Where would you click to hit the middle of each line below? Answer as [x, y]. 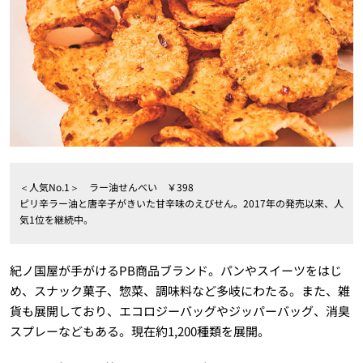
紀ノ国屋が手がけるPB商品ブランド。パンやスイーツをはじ [175, 270]
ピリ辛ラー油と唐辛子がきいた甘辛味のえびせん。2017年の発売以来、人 [181, 203]
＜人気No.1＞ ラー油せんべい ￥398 [106, 186]
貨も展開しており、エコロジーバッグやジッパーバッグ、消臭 [179, 310]
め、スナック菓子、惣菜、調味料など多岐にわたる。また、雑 [179, 290]
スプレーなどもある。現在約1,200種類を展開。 [139, 331]
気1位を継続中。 [56, 219]
